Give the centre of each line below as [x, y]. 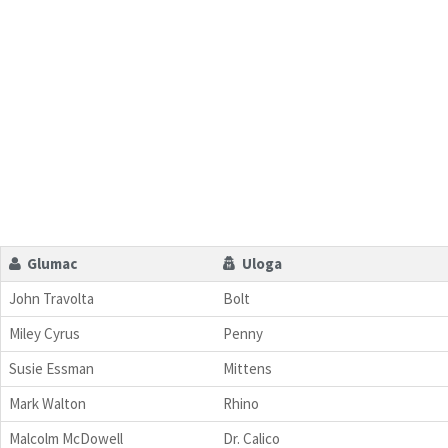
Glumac [49, 263]
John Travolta [51, 298]
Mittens [247, 368]
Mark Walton [47, 403]
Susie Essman [51, 368]
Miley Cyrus [44, 333]
